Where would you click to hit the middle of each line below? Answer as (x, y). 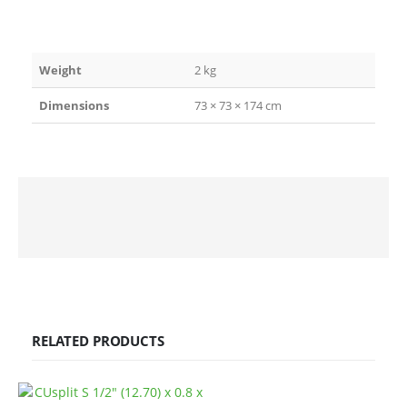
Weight (60, 69)
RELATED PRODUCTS (98, 340)
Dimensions (74, 105)
